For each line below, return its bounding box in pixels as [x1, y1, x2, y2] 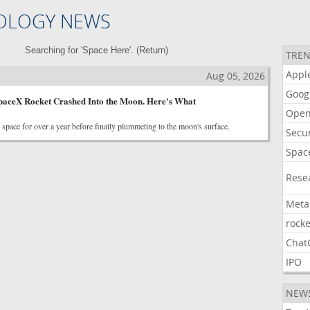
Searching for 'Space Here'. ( [25, 45, 140, 55]
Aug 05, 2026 [206, 69, 265, 82]
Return [139, 45, 166, 55]
